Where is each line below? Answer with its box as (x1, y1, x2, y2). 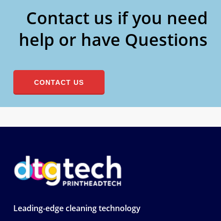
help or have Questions (19, 28, 208, 51)
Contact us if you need (26, 6, 208, 30)
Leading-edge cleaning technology (13, 203, 141, 214)
